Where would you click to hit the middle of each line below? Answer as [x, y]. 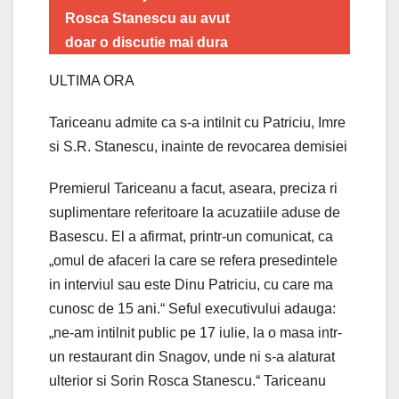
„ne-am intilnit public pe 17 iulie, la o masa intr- [195, 332]
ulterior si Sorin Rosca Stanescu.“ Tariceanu [187, 380]
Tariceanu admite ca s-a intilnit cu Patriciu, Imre [197, 122]
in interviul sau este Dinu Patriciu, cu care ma [191, 284]
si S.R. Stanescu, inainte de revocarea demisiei [198, 146]
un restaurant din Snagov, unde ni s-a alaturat [192, 356]
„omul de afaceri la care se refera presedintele [193, 260]
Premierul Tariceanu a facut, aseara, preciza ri [193, 188]
